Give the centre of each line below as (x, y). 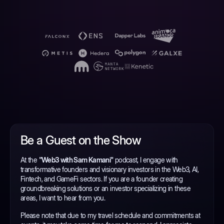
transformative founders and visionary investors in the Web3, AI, (110, 169)
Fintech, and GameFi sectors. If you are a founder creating (101, 178)
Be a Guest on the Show (81, 140)
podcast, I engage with (145, 159)
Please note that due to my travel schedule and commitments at (110, 215)
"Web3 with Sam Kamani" (76, 159)
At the (30, 159)
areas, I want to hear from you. (63, 197)
